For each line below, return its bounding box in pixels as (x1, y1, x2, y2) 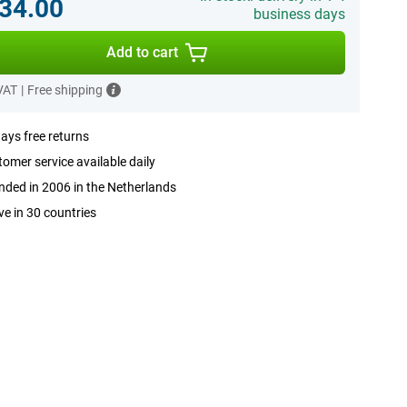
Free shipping (26, 83, 103, 97)
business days (253, 5, 345, 23)
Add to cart (106, 44, 179, 61)
